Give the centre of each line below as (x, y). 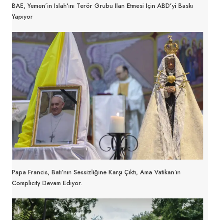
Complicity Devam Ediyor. (47, 183)
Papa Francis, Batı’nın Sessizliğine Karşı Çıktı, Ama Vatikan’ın (96, 172)
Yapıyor (22, 16)
